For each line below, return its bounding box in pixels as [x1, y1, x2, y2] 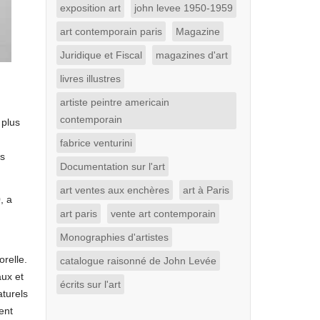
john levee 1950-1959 [134, 2, 233, 14]
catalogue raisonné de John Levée [59, 255, 216, 266]
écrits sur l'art [59, 279, 121, 290]
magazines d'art [155, 49, 228, 61]
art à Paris [182, 184, 229, 196]
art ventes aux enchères [59, 184, 169, 196]
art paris [59, 208, 97, 219]
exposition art [59, 2, 121, 14]
